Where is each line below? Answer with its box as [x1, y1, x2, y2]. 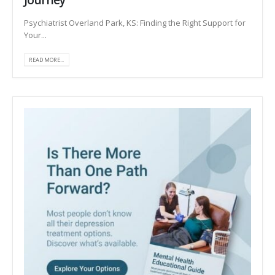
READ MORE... [29, 55, 64, 64]
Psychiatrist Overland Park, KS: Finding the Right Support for [24, 17, 246, 29]
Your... [24, 29, 47, 41]
